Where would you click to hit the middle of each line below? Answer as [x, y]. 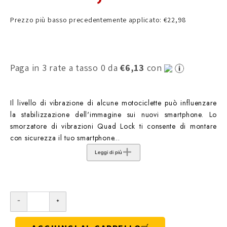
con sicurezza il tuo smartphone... [65, 138]
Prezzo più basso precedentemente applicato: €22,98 [98, 20]
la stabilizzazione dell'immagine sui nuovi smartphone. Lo [113, 114]
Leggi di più [108, 153]
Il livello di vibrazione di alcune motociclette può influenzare [113, 103]
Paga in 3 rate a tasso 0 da [65, 67]
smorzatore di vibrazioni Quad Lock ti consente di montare [113, 126]
